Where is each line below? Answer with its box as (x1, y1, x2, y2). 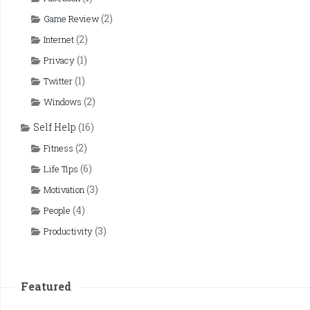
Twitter (44, 74, 73, 87)
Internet (44, 33, 74, 46)
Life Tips (44, 162, 78, 175)
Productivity (44, 224, 93, 237)
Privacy (44, 53, 75, 66)
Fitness (44, 141, 73, 154)
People (44, 203, 71, 217)
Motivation (44, 183, 84, 196)
